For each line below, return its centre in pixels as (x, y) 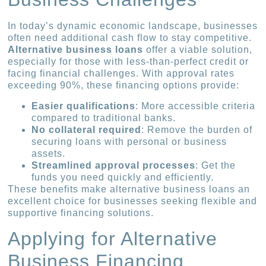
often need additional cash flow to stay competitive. (130, 38)
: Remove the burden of (197, 129)
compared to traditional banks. (104, 118)
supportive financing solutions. (81, 213)
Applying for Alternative (113, 239)
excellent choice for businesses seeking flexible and (133, 201)
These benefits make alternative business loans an (129, 189)
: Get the (216, 165)
